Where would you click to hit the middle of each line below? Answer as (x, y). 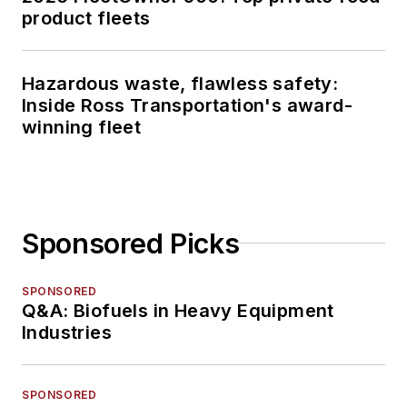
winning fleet (82, 127)
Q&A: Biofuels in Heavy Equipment (178, 310)
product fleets (86, 18)
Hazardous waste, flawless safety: (180, 83)
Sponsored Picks (131, 243)
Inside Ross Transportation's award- (187, 105)
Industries (67, 332)
